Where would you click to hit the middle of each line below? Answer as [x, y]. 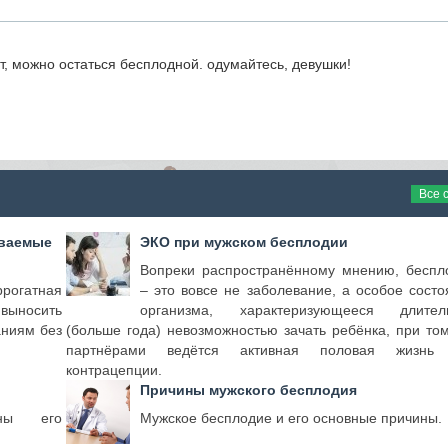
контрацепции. [114, 369]
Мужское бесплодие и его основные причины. [291, 417]
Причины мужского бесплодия [248, 389]
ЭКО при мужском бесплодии [244, 241]
